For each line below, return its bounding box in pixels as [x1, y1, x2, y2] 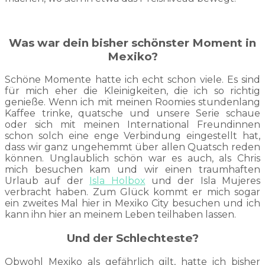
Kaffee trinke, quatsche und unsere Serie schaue [5, 108, 260, 119]
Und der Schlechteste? [66, 231, 199, 245]
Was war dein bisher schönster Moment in [9, 35, 256, 50]
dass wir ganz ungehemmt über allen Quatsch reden [5, 141, 260, 153]
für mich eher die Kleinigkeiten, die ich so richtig [5, 85, 260, 97]
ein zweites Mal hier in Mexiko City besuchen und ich [5, 198, 260, 209]
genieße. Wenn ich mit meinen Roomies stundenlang [5, 96, 260, 108]
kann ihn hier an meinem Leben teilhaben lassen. [5, 209, 236, 221]
